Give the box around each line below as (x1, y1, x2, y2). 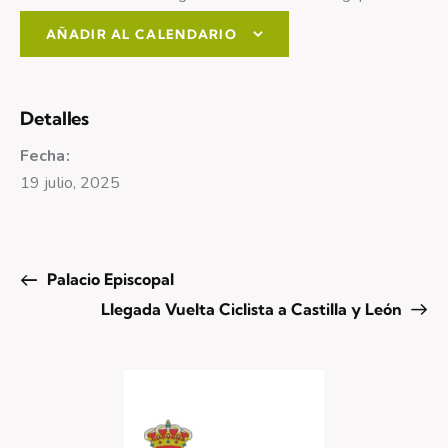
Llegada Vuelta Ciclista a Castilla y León (100, 298, 406, 319)
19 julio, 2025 (20, 171, 121, 194)
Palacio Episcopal (42, 268, 174, 289)
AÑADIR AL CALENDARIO (46, 25, 237, 42)
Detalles (20, 106, 90, 130)
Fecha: (20, 144, 70, 167)
